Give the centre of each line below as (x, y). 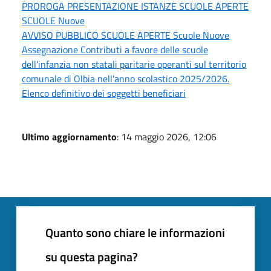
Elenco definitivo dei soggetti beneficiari (104, 93)
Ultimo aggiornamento (69, 137)
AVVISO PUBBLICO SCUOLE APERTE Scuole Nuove (126, 35)
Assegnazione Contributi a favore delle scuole (115, 50)
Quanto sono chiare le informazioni (135, 233)
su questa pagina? (92, 257)
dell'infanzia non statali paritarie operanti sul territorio (134, 64)
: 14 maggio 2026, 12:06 (167, 137)
